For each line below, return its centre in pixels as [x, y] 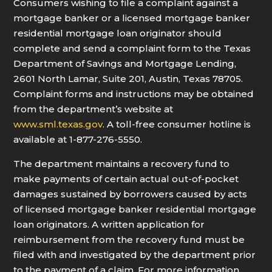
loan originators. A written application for [109, 225]
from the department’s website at [93, 109]
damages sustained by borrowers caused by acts [131, 194]
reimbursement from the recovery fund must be [129, 240]
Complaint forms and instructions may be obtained [134, 94]
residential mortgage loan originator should [118, 33]
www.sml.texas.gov [58, 124]
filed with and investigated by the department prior [135, 255]
